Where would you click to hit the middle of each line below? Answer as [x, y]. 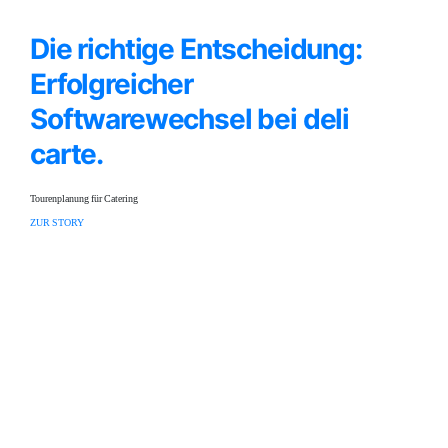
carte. [67, 154]
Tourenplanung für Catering [84, 199]
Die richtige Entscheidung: [196, 49]
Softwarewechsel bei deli [190, 119]
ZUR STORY [57, 223]
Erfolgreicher [111, 84]
